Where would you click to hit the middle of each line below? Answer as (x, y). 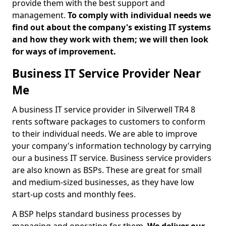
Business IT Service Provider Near (106, 73)
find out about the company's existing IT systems (111, 27)
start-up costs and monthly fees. (74, 194)
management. (40, 15)
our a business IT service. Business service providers (112, 158)
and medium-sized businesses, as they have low (103, 182)
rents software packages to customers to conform (109, 122)
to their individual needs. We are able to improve (105, 134)
